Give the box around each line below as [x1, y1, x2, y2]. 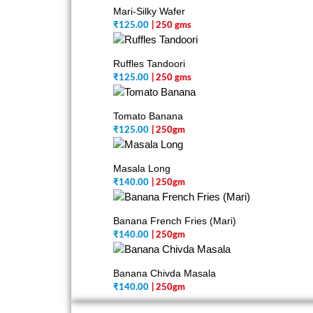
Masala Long [113, 163, 170, 174]
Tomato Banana [113, 110, 183, 122]
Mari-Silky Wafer [113, 6, 185, 17]
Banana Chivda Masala [113, 268, 216, 279]
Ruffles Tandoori [113, 58, 185, 69]
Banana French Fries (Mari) [113, 215, 236, 226]
